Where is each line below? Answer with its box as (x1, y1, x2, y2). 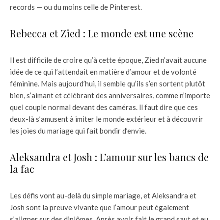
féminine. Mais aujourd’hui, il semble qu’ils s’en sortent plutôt (10, 79, 205, 88)
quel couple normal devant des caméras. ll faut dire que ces (10, 102, 198, 111)
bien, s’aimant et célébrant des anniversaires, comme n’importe (10, 90, 210, 100)
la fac (10, 162, 34, 175)
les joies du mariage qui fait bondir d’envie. (10, 126, 146, 135)
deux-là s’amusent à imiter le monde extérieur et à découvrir (10, 114, 203, 123)
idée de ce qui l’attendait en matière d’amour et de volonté (10, 67, 196, 76)
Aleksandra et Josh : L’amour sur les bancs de (10, 150, 209, 164)
